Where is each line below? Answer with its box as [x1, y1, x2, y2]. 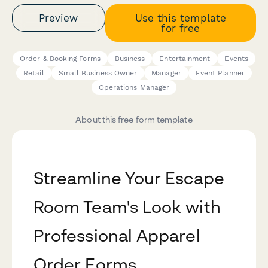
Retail [23, 69, 44, 78]
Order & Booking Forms [20, 54, 100, 63]
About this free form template [75, 114, 193, 125]
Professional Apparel [33, 226, 200, 246]
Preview [39, 11, 78, 24]
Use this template [135, 11, 226, 24]
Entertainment [159, 54, 211, 63]
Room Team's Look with [33, 197, 221, 217]
